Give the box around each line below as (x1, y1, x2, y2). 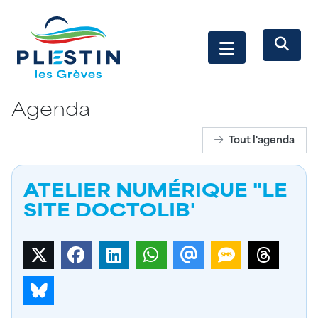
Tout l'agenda (229, 135, 295, 146)
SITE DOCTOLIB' (23, 204, 195, 221)
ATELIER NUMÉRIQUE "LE (23, 184, 287, 202)
